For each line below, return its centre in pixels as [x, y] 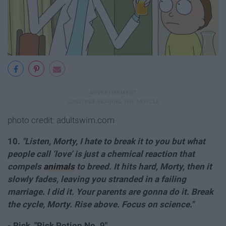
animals [59, 167]
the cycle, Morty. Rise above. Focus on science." [101, 205]
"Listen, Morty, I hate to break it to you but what [114, 142]
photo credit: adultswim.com [61, 120]
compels [25, 167]
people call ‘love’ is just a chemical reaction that [101, 154]
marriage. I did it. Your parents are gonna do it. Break [110, 192]
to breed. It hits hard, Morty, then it [143, 167]
